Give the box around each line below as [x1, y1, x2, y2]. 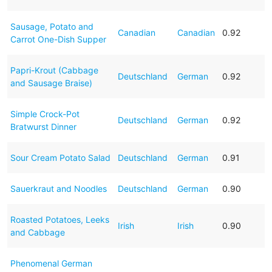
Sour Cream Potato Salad [10, 152, 110, 163]
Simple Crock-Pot [10, 108, 80, 119]
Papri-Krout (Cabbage [10, 64, 98, 75]
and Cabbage [10, 226, 65, 237]
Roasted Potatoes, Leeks [10, 214, 109, 225]
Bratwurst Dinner [10, 121, 76, 132]
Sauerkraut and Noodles [10, 183, 107, 194]
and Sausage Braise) [10, 77, 92, 88]
